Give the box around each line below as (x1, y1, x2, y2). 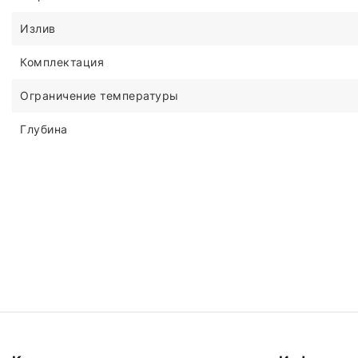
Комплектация (20, 54, 104, 69)
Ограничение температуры (20, 88, 179, 102)
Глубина (20, 121, 68, 136)
